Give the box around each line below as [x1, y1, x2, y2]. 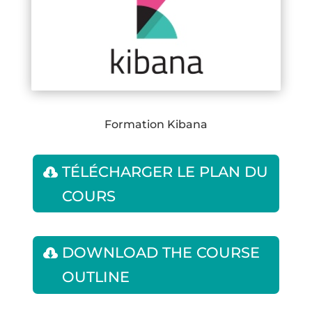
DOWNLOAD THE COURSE [61, 244, 260, 262]
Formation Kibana [104, 118, 208, 132]
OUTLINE [61, 268, 130, 286]
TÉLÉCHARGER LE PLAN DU [61, 162, 268, 180]
